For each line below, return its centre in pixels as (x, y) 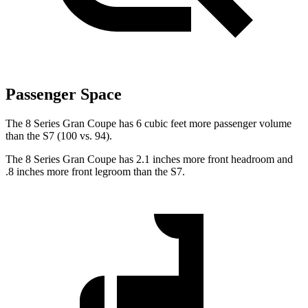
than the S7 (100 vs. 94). (59, 136)
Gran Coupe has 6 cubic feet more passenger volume (177, 124)
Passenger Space (64, 95)
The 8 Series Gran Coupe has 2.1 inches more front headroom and (149, 159)
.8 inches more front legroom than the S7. (95, 172)
